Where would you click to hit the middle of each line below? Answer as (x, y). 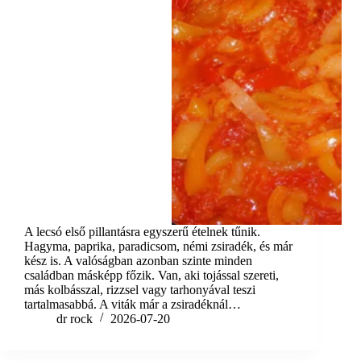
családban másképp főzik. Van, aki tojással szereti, (151, 276)
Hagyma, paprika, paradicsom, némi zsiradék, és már (158, 247)
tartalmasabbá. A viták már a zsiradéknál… (133, 305)
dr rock (75, 319)
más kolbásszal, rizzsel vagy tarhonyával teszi (140, 290)
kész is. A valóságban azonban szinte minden (138, 261)
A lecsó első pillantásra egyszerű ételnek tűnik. (142, 232)
